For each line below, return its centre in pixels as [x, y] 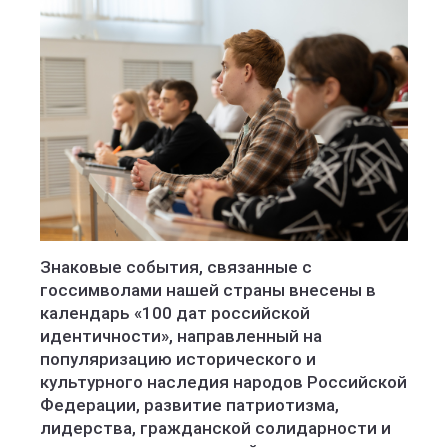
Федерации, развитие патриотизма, [189, 405]
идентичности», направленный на [181, 336]
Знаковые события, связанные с [176, 267]
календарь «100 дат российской [175, 313]
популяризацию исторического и [178, 359]
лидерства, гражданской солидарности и [215, 428]
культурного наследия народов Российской [223, 382]
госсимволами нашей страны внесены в [208, 290]
